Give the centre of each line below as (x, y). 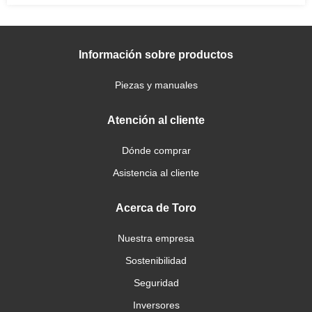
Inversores (156, 305)
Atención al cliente (156, 120)
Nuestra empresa (156, 238)
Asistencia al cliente (156, 173)
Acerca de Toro (156, 208)
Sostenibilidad (156, 260)
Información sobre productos (156, 55)
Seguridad (156, 283)
